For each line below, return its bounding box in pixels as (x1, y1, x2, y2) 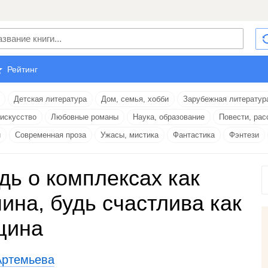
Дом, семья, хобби (101, 95, 169, 103)
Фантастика (173, 130, 215, 139)
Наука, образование (133, 112, 205, 121)
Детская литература (14, 95, 87, 103)
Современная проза (15, 130, 86, 139)
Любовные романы (51, 112, 118, 121)
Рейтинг (7, 65, 38, 74)
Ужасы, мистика (100, 130, 159, 139)
